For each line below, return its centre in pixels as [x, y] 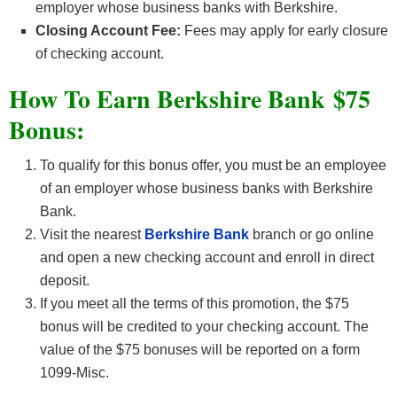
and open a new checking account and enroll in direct [207, 258]
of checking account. [100, 54]
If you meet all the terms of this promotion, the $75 [195, 304]
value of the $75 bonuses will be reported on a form [200, 350]
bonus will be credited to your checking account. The [204, 327]
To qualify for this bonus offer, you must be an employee [213, 166]
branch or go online [313, 235]
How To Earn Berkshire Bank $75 [190, 99]
